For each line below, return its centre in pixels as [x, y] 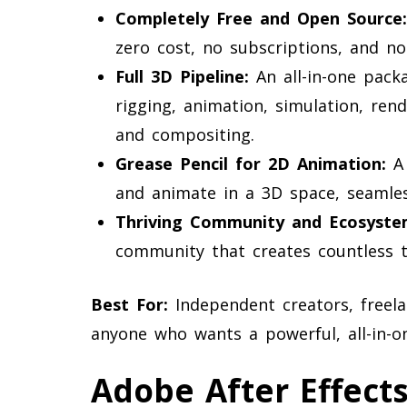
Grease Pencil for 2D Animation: [251, 163]
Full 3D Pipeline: [182, 76]
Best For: [129, 304]
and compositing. [185, 134]
